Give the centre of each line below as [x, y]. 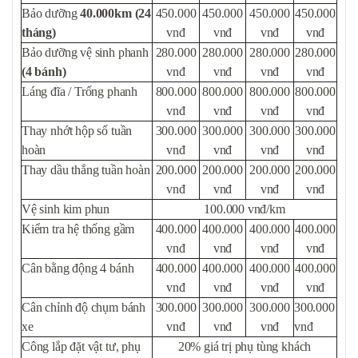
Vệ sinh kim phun [66, 209]
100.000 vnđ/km [245, 209]
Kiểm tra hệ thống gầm [78, 229]
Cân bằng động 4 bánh [78, 268]
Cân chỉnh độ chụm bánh [84, 308]
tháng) [39, 33]
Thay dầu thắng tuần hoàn [86, 170]
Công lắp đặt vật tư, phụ [81, 347]
